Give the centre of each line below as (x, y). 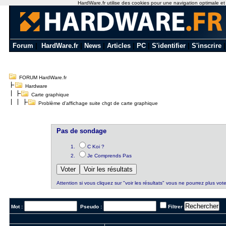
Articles (119, 46)
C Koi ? (96, 147)
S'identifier (169, 46)
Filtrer (175, 207)
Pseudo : (90, 207)
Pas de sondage (82, 131)
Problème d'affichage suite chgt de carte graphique (96, 103)
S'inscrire (207, 46)
